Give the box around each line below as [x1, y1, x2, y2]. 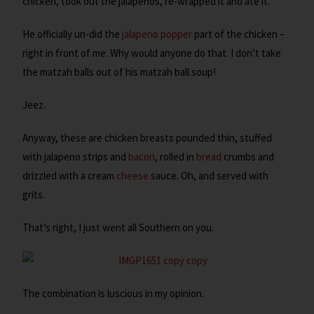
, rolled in [155, 150, 197, 164]
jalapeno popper [122, 27, 193, 41]
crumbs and [221, 150, 275, 164]
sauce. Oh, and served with [149, 169, 269, 183]
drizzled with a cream [22, 169, 117, 183]
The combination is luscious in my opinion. [22, 287, 205, 301]
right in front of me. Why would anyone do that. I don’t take [22, 46, 282, 60]
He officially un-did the [22, 27, 123, 41]
